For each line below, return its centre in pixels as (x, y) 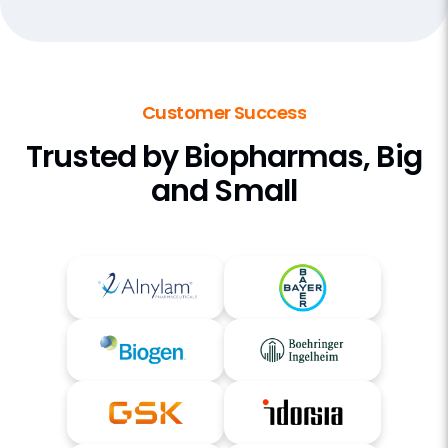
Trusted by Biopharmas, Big (224, 156)
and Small (224, 190)
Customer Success (224, 112)
